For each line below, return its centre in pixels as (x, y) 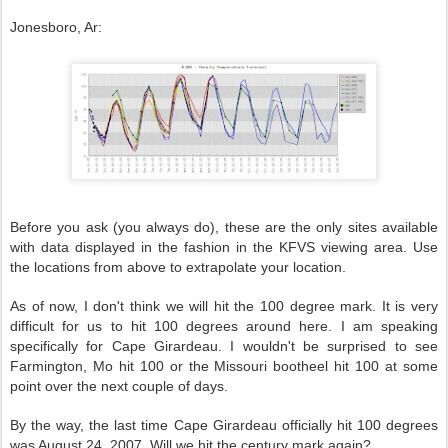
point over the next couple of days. (119, 386)
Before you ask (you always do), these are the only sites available (224, 227)
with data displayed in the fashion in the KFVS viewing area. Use (224, 247)
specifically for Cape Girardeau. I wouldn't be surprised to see (224, 346)
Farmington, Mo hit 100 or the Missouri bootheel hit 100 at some (224, 366)
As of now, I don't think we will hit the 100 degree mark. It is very (224, 306)
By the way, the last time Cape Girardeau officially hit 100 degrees (224, 425)
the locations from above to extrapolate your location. (178, 267)
